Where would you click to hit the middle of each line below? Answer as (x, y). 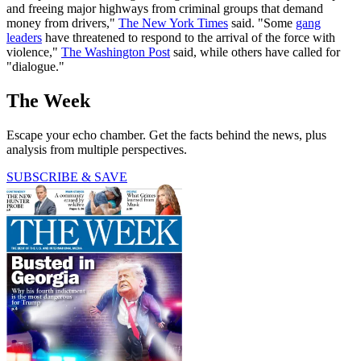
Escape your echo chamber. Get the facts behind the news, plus (166, 135)
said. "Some (262, 23)
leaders (24, 37)
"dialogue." (35, 66)
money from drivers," (62, 23)
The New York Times (173, 23)
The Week (48, 100)
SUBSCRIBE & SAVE (67, 176)
